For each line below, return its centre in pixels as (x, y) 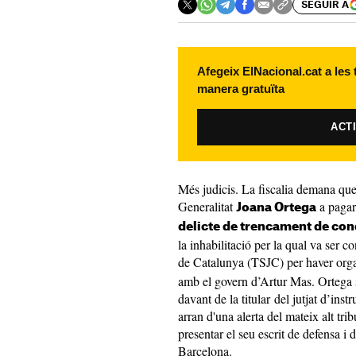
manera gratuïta (241, 89)
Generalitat (207, 206)
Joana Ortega (276, 208)
